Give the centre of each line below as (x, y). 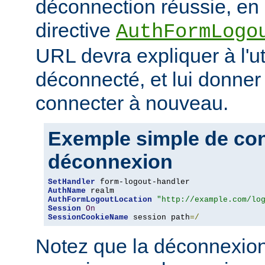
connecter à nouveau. (132, 103)
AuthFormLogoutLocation (100, 200)
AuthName (67, 191)
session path (159, 218)
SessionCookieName (88, 218)
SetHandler (72, 182)
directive (76, 30)
